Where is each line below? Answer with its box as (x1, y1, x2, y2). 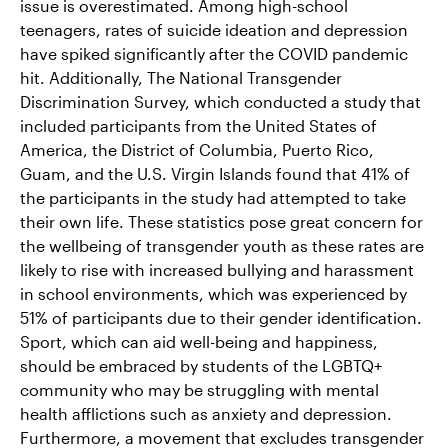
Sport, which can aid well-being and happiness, (20, 331, 378, 351)
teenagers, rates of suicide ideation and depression (20, 19, 408, 39)
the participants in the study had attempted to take (20, 187, 406, 207)
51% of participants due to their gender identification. (20, 307, 422, 327)
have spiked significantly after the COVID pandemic (20, 43, 408, 63)
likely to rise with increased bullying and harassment (20, 259, 414, 279)
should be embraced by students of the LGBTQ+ (20, 355, 382, 375)
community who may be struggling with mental (20, 379, 379, 399)
